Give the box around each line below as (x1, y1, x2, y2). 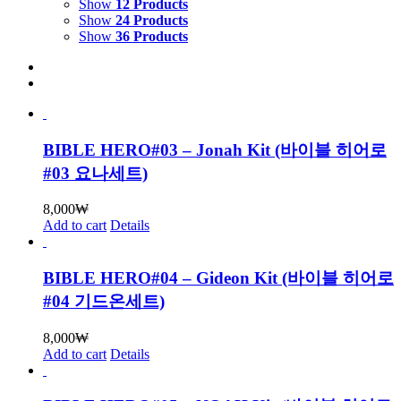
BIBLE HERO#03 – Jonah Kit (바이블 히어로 (43, 140, 387, 159)
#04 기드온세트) (43, 292, 165, 311)
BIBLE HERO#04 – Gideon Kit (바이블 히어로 (43, 269, 394, 288)
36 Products (115, 28, 188, 44)
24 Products (115, 12, 188, 28)
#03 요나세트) (43, 163, 148, 183)
